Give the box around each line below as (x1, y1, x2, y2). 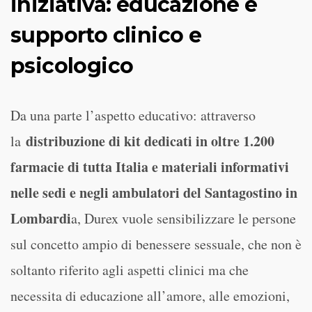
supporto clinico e (10, 22, 202, 48)
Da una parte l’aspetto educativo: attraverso (10, 106, 256, 125)
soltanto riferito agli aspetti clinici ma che (10, 260, 249, 279)
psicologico (10, 53, 134, 79)
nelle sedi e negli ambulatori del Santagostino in (10, 182, 297, 203)
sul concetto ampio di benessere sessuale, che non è (10, 235, 302, 253)
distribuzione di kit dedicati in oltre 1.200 (21, 131, 274, 151)
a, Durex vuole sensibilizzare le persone (71, 209, 296, 228)
